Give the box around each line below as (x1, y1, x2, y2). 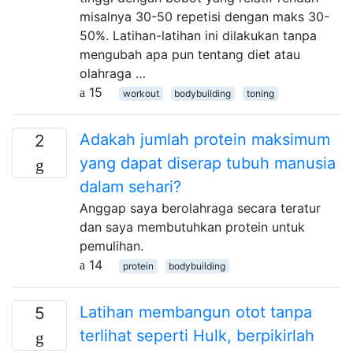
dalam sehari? (80, 176, 181, 196)
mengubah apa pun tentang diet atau (80, 46, 300, 62)
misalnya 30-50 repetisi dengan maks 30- (80, 8, 329, 24)
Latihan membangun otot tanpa (80, 302, 312, 321)
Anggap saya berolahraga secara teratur (80, 199, 321, 216)
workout (122, 87, 159, 99)
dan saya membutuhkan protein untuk (80, 218, 305, 235)
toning (246, 87, 274, 99)
